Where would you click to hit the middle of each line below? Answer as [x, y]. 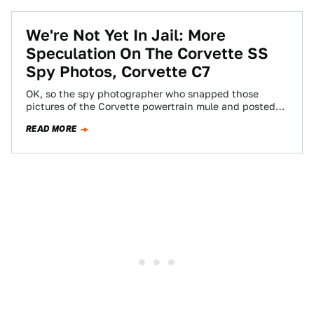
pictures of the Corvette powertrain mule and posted [151, 107]
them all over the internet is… [97, 119]
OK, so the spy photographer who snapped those [142, 94]
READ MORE [52, 129]
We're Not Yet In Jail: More [126, 35]
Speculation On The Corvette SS [147, 53]
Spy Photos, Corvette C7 [118, 71]
